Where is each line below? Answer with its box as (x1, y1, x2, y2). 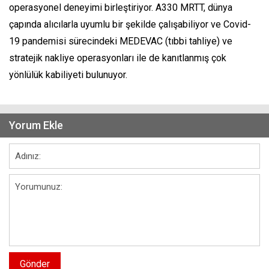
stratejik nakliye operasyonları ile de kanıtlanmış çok (9, 52, 226, 64)
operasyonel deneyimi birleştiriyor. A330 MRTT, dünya (9, 1, 232, 13)
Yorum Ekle (9, 118, 63, 131)
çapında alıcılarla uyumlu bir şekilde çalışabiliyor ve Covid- (9, 18, 251, 30)
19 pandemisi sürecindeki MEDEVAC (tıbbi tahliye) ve (9, 35, 232, 47)
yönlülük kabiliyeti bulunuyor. (9, 68, 130, 80)
